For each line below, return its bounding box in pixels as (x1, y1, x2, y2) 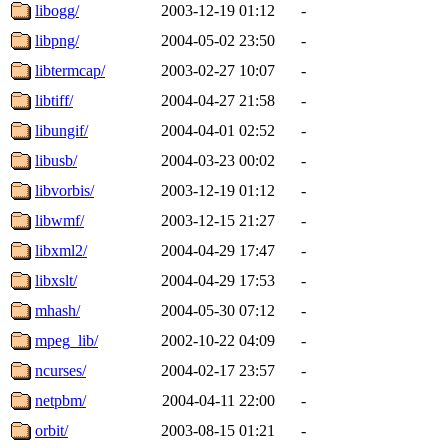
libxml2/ (35, 241, 87, 259)
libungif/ (35, 121, 88, 139)
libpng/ (35, 31, 79, 49)
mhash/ (35, 301, 80, 319)
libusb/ (35, 151, 77, 169)
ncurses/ (35, 361, 86, 379)
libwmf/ (35, 211, 84, 229)
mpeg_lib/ (35, 331, 98, 349)
